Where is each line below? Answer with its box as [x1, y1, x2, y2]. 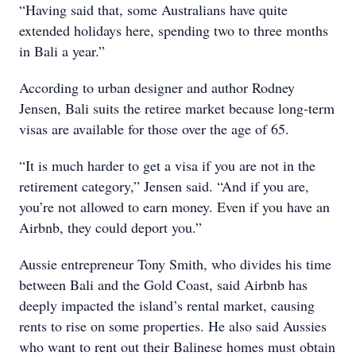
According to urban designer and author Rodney [19, 78, 295, 97]
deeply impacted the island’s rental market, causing [19, 296, 315, 315]
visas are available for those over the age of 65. [19, 119, 289, 138]
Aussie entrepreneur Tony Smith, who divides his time [19, 254, 331, 273]
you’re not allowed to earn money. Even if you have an [19, 197, 330, 216]
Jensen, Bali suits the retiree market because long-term [19, 99, 335, 118]
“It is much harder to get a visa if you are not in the [19, 156, 315, 175]
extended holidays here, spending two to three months [19, 21, 328, 40]
